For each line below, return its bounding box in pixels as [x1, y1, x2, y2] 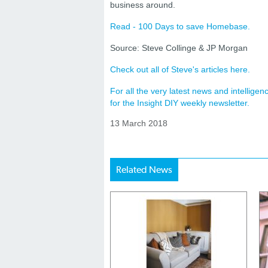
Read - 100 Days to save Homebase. [110, 22, 250, 32]
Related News [116, 164, 172, 176]
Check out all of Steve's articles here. [110, 65, 250, 75]
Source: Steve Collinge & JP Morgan [110, 43, 248, 53]
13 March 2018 [110, 118, 167, 129]
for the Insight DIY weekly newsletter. [110, 98, 249, 108]
